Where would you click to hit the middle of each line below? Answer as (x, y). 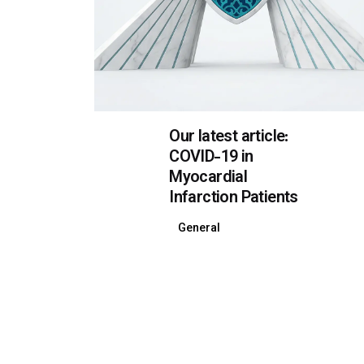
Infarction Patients (234, 198)
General (199, 228)
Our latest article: (229, 137)
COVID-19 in (211, 158)
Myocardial (208, 178)
